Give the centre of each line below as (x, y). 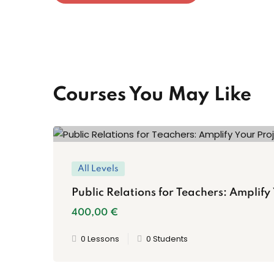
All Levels (98, 169)
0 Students (167, 239)
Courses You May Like (152, 95)
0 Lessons (100, 239)
